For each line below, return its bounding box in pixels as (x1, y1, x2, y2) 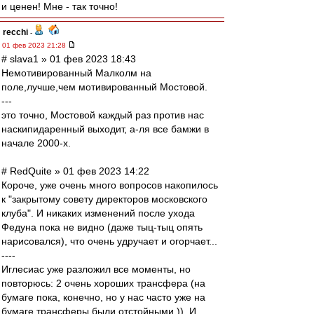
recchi (3, 27, 28, 37)
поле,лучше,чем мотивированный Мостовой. (1, 81, 207, 93)
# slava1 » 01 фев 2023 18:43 (1, 53, 136, 64)
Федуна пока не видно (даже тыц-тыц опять (1, 221, 203, 233)
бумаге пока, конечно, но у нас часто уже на (1, 292, 205, 303)
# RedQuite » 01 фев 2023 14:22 (1, 165, 149, 177)
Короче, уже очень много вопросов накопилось (1, 179, 218, 191)
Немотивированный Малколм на (1, 67, 151, 78)
